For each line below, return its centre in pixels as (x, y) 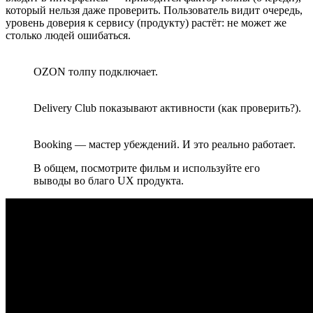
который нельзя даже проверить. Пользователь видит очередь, (154, 10)
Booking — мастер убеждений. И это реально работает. (165, 144)
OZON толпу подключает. (96, 71)
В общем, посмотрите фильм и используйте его (147, 168)
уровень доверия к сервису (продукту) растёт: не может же (146, 22)
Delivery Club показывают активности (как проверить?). (167, 108)
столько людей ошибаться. (68, 35)
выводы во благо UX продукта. (109, 180)
